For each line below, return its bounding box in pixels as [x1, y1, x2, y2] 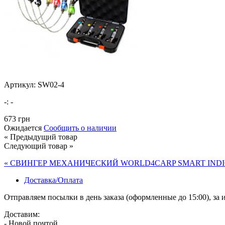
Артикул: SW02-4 [4, 80, 64, 89]
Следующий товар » [4, 141, 73, 150]
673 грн [4, 114, 30, 123]
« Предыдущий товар [4, 132, 77, 141]
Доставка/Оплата [24, 175, 83, 184]
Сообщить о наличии [44, 123, 117, 132]
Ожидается [4, 123, 42, 132]
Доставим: [4, 209, 40, 218]
